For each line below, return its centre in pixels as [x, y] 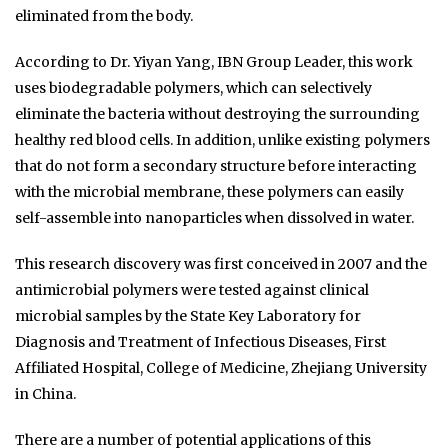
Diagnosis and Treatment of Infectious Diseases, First [200, 342]
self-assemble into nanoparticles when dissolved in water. [214, 218]
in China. [45, 394]
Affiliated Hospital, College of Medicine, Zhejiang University [221, 368]
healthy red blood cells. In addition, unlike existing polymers [222, 140]
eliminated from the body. [104, 16]
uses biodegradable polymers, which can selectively [193, 88]
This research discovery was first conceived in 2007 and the [221, 264]
